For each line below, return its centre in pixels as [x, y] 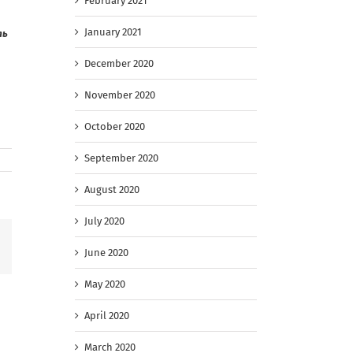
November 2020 [120, 95]
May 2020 [105, 284]
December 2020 [119, 64]
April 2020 [107, 316]
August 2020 [112, 190]
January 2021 [113, 32]
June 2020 [106, 253]
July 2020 [104, 221]
